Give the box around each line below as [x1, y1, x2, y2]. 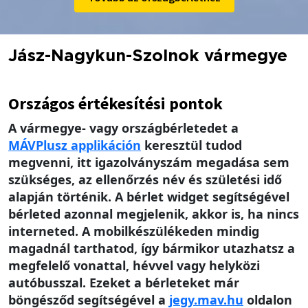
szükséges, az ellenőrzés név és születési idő [8, 171, 282, 188]
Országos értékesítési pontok [8, 93, 223, 115]
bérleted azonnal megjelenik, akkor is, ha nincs [8, 206, 299, 223]
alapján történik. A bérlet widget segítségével [8, 188, 289, 206]
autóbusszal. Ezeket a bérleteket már [8, 274, 239, 291]
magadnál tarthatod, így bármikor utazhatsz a [8, 240, 295, 257]
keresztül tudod [141, 137, 242, 154]
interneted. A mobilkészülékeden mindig [8, 223, 259, 240]
